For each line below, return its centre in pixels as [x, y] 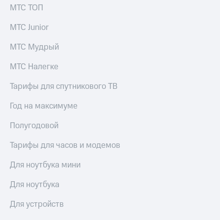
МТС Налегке [34, 67]
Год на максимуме [44, 106]
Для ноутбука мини [45, 165]
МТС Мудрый [34, 47]
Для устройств [37, 205]
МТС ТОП [27, 8]
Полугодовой [34, 126]
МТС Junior [29, 28]
